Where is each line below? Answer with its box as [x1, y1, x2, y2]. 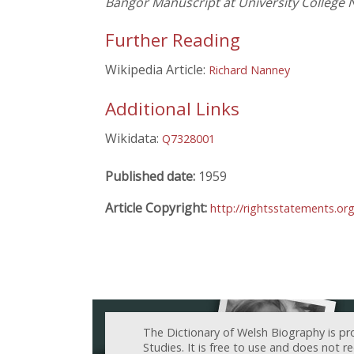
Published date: [105, 167, 198, 185]
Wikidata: [105, 129, 162, 147]
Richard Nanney [209, 62, 290, 78]
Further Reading [105, 28, 240, 53]
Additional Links [105, 96, 239, 121]
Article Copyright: [105, 198, 210, 217]
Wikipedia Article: [105, 61, 209, 79]
